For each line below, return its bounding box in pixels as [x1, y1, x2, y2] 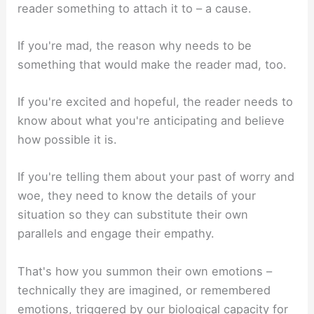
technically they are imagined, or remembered [18, 282, 271, 297]
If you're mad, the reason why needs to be [18, 38, 252, 53]
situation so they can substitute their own [18, 207, 249, 222]
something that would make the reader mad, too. [18, 57, 287, 71]
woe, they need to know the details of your [18, 189, 257, 203]
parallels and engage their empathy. [18, 226, 215, 241]
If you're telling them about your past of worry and [18, 170, 295, 184]
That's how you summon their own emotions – [18, 264, 273, 278]
